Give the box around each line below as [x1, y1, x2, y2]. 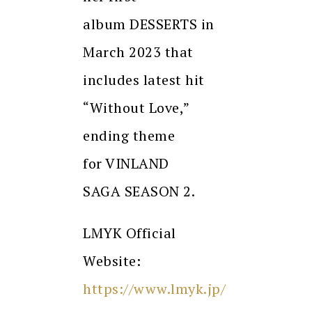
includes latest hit [83, 70, 205, 90]
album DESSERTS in [83, 15, 214, 34]
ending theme [83, 126, 175, 146]
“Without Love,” [83, 98, 189, 118]
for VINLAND [83, 154, 169, 173]
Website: [83, 251, 141, 271]
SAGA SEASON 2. [83, 182, 195, 201]
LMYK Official [83, 224, 176, 243]
